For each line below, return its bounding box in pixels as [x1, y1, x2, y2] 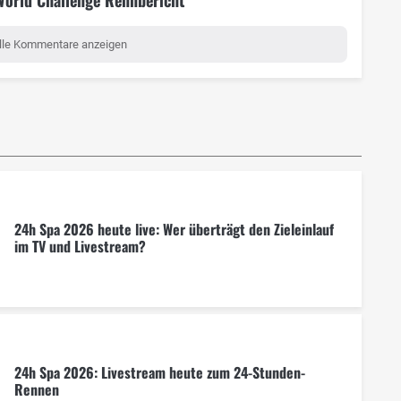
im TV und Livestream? [13, 235, 146, 258]
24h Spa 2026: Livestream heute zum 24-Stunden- [13, 362, 305, 384]
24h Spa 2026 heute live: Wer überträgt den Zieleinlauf [13, 218, 334, 241]
